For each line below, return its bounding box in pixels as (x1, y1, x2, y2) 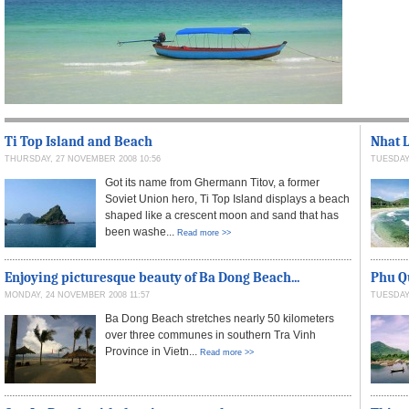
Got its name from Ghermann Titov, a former (105, 176, 320, 189)
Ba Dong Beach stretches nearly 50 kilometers (105, 312, 334, 325)
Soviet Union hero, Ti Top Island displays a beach (105, 193, 350, 205)
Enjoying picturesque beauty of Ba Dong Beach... (5, 269, 299, 286)
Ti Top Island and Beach (5, 133, 152, 150)
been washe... (105, 225, 177, 238)
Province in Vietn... (105, 345, 200, 358)
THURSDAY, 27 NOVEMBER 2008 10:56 (5, 154, 161, 163)
